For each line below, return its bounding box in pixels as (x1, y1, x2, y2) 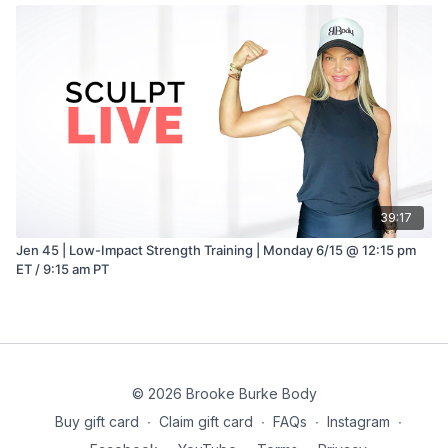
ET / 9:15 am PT (72, 260, 109, 277)
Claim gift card (158, 413, 253, 430)
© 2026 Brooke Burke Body (131, 385, 317, 402)
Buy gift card (54, 413, 139, 430)
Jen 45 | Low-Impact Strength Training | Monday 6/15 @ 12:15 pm (16, 241, 416, 258)
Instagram (326, 413, 390, 430)
